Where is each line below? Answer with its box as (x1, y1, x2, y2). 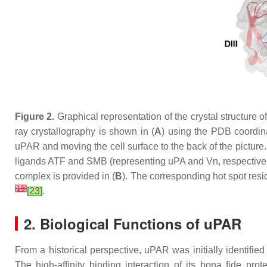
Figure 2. (15, 111, 55, 122)
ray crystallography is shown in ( (15, 126, 155, 136)
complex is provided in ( (15, 171, 116, 181)
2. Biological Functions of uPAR (24, 213, 241, 234)
